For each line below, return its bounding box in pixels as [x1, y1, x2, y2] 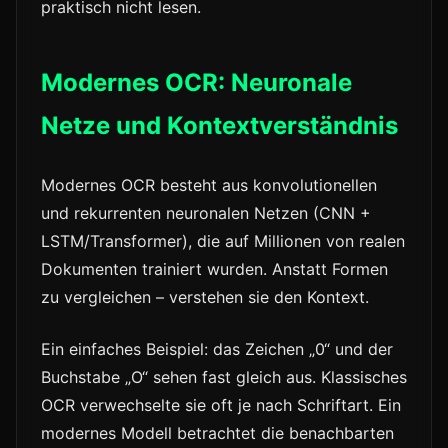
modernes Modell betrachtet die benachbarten [41, 423, 394, 444]
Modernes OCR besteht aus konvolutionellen [41, 175, 377, 196]
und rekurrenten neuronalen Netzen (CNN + [41, 203, 371, 224]
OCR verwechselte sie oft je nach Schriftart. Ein [41, 395, 401, 416]
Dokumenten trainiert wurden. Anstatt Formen [41, 259, 388, 280]
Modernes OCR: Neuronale [41, 68, 352, 98]
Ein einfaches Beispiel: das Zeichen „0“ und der [41, 339, 393, 360]
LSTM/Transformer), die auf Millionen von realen [41, 231, 405, 252]
